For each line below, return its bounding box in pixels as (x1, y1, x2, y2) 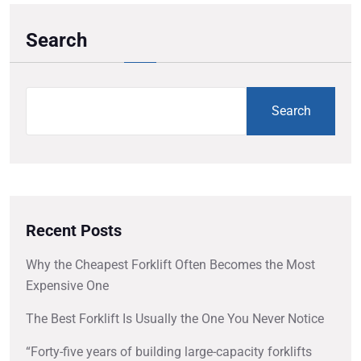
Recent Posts (26, 221, 122, 241)
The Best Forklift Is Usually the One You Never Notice (26, 311, 324, 327)
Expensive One (26, 278, 109, 294)
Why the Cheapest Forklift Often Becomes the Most (26, 257, 315, 273)
